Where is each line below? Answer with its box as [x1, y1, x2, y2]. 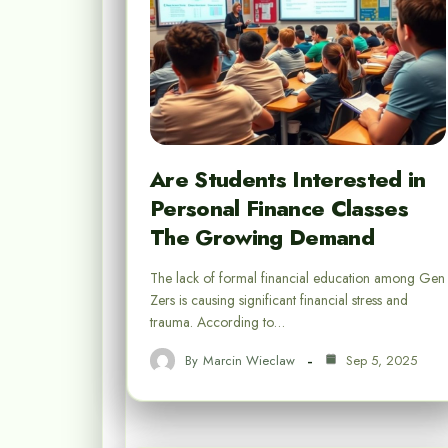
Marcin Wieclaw [203, 350, 295, 370]
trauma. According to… [150, 312, 285, 333]
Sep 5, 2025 [342, 350, 417, 370]
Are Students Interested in [150, 163, 426, 196]
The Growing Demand [150, 221, 375, 254]
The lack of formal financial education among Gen [150, 268, 445, 289]
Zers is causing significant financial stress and [150, 290, 408, 311]
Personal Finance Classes [150, 192, 409, 225]
